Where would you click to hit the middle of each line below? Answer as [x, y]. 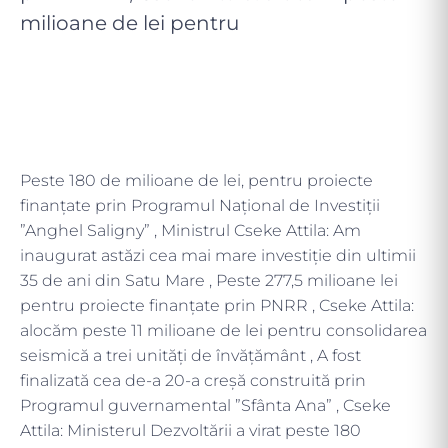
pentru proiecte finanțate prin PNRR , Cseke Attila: [217, 305]
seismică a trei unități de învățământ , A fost [190, 355]
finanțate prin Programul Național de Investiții [200, 205]
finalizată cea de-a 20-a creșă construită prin [193, 380]
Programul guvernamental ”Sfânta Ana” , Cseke [205, 405]
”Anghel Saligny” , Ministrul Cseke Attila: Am [190, 230]
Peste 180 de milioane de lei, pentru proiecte [196, 180]
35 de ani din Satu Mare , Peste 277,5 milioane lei [209, 280]
